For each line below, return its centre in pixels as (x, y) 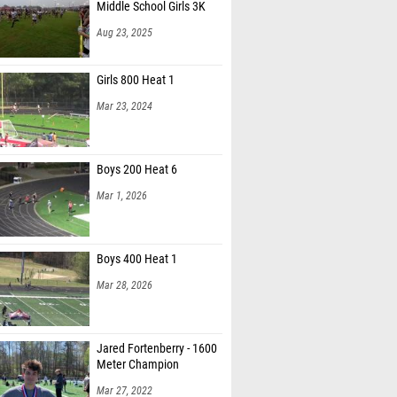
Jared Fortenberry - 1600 (157, 349)
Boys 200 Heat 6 (137, 170)
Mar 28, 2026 (125, 285)
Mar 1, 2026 (122, 196)
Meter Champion (138, 365)
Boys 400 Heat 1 (137, 259)
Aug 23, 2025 (125, 33)
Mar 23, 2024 (125, 106)
